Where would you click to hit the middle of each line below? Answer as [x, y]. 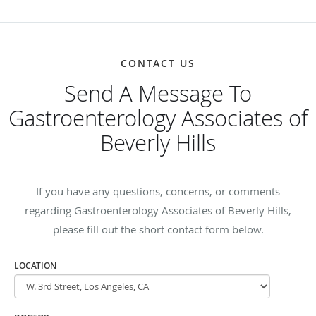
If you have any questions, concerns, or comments [158, 191]
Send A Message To [158, 93]
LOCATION [35, 265]
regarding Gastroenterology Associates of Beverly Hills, [158, 210]
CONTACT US [158, 63]
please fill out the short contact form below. [158, 229]
